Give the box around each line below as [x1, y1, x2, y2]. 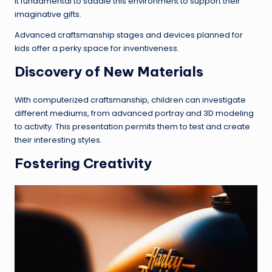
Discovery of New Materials [15, 63, 203, 80]
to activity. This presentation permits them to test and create [15, 121, 250, 132]
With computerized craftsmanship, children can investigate [15, 94, 246, 105]
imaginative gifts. [15, 8, 81, 19]
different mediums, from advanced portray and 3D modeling [15, 107, 254, 118]
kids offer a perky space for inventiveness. [15, 42, 179, 53]
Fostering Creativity [15, 154, 152, 172]
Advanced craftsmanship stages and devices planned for [15, 29, 243, 40]
